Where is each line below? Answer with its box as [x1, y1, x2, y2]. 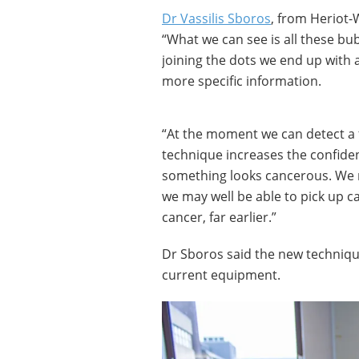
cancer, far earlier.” [162, 208, 276, 226]
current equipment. [162, 266, 280, 284]
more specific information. [162, 72, 321, 90]
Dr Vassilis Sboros [162, 10, 271, 27]
